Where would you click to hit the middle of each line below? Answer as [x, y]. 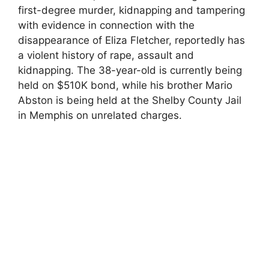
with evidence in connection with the [106, 25]
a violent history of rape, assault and [106, 55]
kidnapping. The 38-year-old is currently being [130, 70]
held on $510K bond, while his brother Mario [125, 85]
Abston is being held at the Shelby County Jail [130, 100]
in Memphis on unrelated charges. [100, 115]
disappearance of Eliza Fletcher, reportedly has [131, 40]
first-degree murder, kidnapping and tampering [131, 10]
